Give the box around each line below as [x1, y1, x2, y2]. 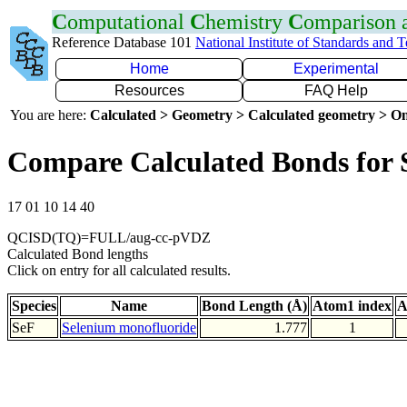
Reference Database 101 [52, 35, 195, 50]
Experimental [293, 61, 379, 76]
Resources [114, 83, 184, 98]
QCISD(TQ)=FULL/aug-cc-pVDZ [7, 229, 211, 245]
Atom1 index [313, 297, 392, 313]
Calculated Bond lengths [7, 245, 148, 262]
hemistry [205, 10, 288, 34]
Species [12, 297, 56, 313]
